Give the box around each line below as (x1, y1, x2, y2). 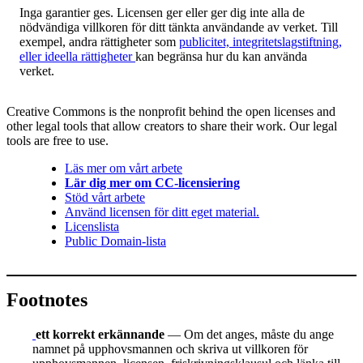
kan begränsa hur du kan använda (135, 49, 307, 64)
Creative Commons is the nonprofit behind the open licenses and (6, 105, 335, 119)
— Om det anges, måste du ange (164, 327, 334, 342)
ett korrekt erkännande (36, 327, 164, 342)
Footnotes (6, 289, 88, 311)
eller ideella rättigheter (19, 49, 135, 64)
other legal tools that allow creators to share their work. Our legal (6, 119, 337, 134)
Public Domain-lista (65, 234, 166, 249)
